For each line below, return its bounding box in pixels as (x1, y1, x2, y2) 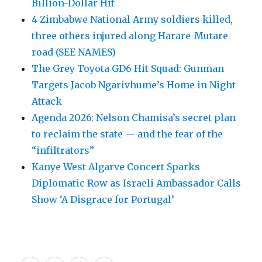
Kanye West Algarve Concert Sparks (32, 161, 201, 173)
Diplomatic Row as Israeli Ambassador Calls (32, 177, 242, 189)
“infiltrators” (32, 144, 95, 157)
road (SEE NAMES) (32, 46, 116, 58)
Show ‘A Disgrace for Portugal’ (32, 194, 175, 206)
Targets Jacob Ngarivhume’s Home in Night (32, 79, 236, 91)
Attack (32, 95, 63, 108)
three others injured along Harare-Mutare (32, 30, 229, 42)
